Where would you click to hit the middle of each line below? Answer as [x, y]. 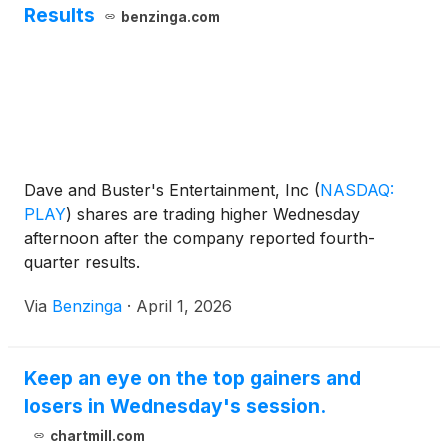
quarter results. [82, 262]
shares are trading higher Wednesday [216, 214]
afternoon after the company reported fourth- [199, 238]
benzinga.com [170, 17]
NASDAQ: [357, 190]
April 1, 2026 [184, 306]
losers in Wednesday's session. [175, 406]
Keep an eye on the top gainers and [192, 378]
